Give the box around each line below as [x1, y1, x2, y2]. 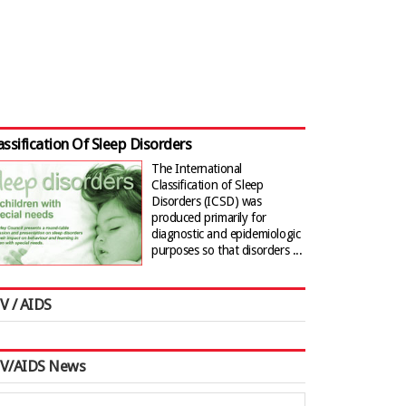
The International [151, 161, 242, 176]
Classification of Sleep [151, 178, 264, 192]
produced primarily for [151, 210, 266, 225]
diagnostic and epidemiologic [151, 227, 301, 241]
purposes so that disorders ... [151, 243, 303, 257]
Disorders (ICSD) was [151, 194, 262, 208]
